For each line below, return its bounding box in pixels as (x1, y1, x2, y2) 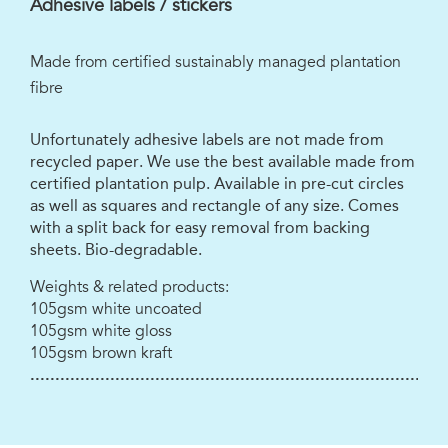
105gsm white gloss (30, 321, 172, 342)
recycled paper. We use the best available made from (30, 152, 415, 172)
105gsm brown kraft (30, 343, 172, 364)
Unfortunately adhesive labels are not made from (30, 130, 384, 150)
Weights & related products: (30, 277, 229, 298)
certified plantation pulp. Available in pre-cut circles (30, 174, 404, 194)
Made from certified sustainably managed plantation (30, 52, 401, 73)
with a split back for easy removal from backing (30, 218, 370, 238)
